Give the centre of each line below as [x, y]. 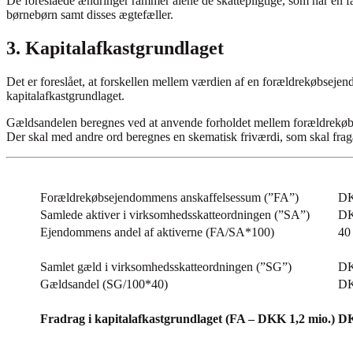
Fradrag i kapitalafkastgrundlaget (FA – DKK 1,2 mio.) [188, 319]
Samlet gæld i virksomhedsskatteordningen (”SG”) [166, 267]
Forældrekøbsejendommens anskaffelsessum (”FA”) [169, 198]
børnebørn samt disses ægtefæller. [90, 15]
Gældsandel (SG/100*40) [104, 284]
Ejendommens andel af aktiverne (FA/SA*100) [157, 232]
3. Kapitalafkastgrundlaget [115, 48]
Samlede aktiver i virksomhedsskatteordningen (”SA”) [175, 215]
